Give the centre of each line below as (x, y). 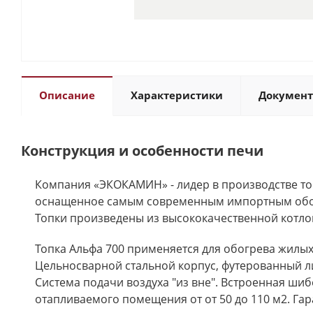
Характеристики (177, 95)
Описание (67, 95)
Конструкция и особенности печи (142, 151)
